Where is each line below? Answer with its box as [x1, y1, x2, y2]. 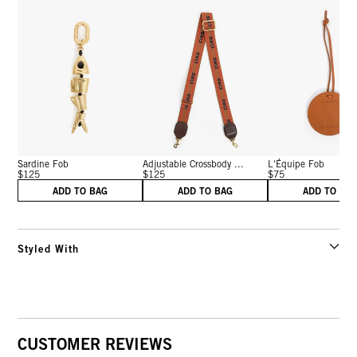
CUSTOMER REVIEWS [18, 333, 173, 354]
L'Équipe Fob [268, 158, 325, 171]
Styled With [18, 242, 80, 256]
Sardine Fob [18, 158, 69, 171]
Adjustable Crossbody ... [143, 158, 245, 171]
